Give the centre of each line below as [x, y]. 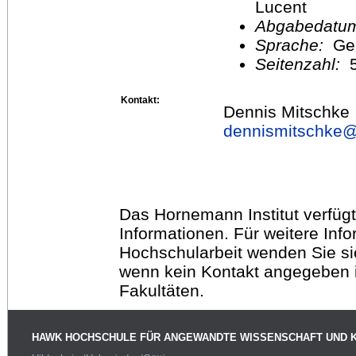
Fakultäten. [162, 290]
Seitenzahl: [300, 64]
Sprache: [294, 44]
